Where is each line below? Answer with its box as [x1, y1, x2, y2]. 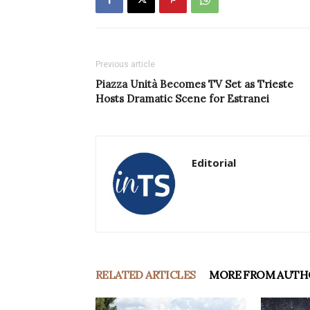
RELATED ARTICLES [95, 268, 196, 282]
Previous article [95, 60, 155, 70]
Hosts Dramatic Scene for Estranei [95, 92, 269, 106]
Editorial [192, 156, 236, 170]
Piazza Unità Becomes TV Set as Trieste [95, 77, 293, 91]
